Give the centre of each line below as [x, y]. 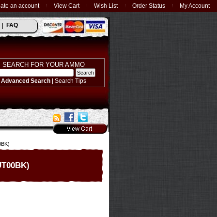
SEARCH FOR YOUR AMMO [44, 65]
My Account [195, 6]
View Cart [67, 6]
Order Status [149, 6]
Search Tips [70, 81]
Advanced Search [26, 81]
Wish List [106, 6]
